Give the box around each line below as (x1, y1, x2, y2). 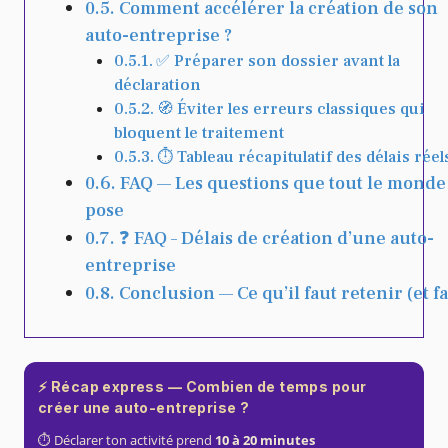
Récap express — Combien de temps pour (50, 378, 367, 396)
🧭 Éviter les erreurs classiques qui (156, 98, 425, 120)
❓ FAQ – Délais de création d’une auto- (118, 227, 434, 251)
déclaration (113, 74, 201, 96)
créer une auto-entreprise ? (38, 399, 250, 417)
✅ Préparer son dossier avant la (155, 50, 400, 72)
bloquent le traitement (113, 122, 284, 144)
